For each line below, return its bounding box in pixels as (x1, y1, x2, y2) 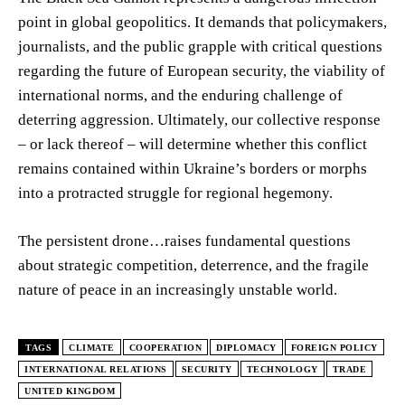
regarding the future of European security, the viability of (18, 61, 385, 80)
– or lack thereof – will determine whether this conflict (18, 135, 367, 153)
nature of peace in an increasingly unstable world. (18, 280, 337, 298)
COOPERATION (128, 342, 202, 353)
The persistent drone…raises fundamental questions (18, 231, 351, 250)
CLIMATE (69, 342, 115, 353)
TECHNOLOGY (246, 363, 318, 374)
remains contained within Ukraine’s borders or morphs (18, 159, 367, 177)
